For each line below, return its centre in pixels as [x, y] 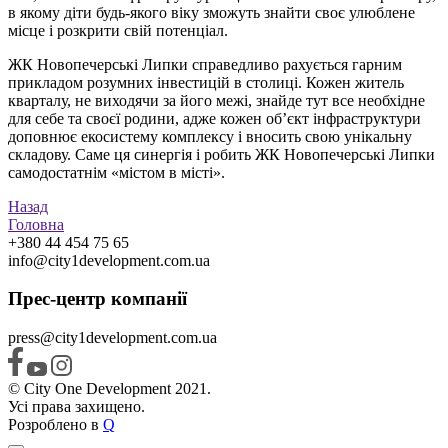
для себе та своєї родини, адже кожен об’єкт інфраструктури [214, 118]
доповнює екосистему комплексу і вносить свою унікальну [210, 136]
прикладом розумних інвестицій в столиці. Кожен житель [206, 82]
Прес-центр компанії [97, 299]
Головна [36, 224]
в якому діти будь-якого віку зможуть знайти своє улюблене [211, 12]
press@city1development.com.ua [112, 338]
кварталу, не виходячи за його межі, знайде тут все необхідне [216, 100]
